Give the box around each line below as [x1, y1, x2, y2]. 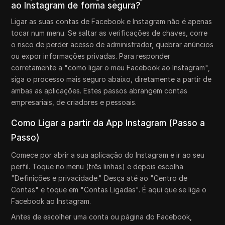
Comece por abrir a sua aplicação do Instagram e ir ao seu [11, 151, 205, 159]
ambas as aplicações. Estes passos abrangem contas [11, 86, 188, 95]
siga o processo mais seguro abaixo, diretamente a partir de [11, 75, 212, 83]
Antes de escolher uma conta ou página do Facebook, [11, 212, 192, 221]
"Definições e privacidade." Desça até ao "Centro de [11, 174, 188, 182]
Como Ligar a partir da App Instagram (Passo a [11, 118, 205, 128]
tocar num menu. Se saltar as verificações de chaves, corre [11, 29, 208, 37]
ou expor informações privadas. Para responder [11, 52, 171, 60]
